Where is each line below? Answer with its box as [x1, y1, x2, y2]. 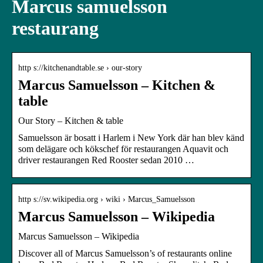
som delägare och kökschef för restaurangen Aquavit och [18, 143, 228, 154]
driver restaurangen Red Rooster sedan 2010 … [18, 154, 194, 165]
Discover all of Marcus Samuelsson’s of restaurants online [18, 248, 232, 258]
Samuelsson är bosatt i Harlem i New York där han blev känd [18, 132, 244, 143]
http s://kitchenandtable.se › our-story [18, 63, 142, 72]
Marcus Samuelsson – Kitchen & [18, 77, 215, 93]
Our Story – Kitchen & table [18, 115, 123, 126]
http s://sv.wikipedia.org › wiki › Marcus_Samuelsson [18, 194, 195, 204]
